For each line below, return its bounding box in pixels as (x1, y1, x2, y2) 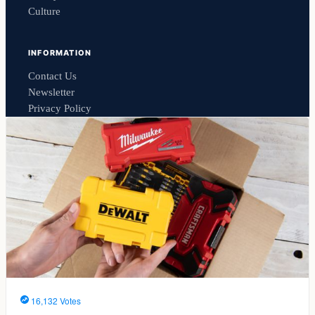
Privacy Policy (28, 103, 91, 115)
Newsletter (28, 86, 75, 98)
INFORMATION (28, 48, 92, 58)
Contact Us (28, 70, 77, 82)
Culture (28, 5, 60, 17)
